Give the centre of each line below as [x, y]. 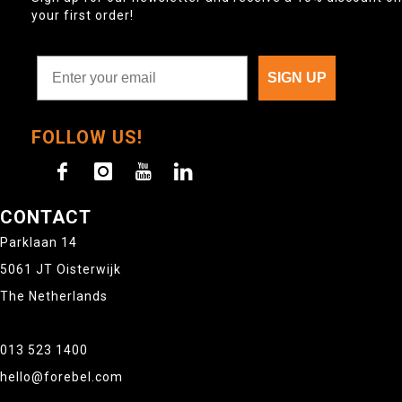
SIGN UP [297, 78]
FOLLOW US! [87, 138]
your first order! [83, 16]
